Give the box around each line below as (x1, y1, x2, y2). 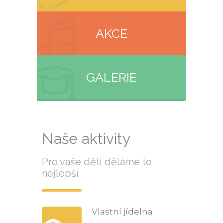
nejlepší (42, 167, 79, 179)
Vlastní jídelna (92, 207, 153, 217)
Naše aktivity (42, 130, 130, 147)
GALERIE (86, 70, 137, 85)
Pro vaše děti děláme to (42, 156, 152, 168)
